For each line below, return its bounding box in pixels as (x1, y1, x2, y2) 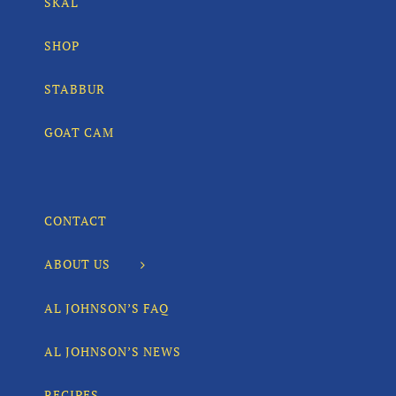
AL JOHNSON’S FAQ (44, 300, 169, 317)
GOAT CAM (44, 123, 114, 141)
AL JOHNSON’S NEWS (44, 343, 181, 361)
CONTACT (44, 211, 107, 229)
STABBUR (44, 80, 105, 97)
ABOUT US (44, 255, 110, 272)
